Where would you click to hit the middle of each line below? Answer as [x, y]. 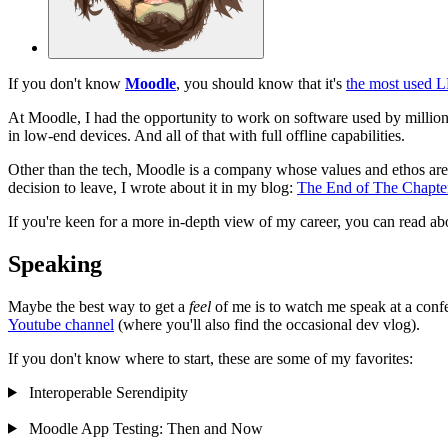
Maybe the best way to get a [98, 306]
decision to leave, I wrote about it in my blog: [152, 187]
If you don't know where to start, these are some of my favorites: [210, 358]
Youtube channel [61, 324]
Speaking [55, 263]
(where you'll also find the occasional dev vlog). [267, 324]
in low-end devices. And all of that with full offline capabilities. [206, 135]
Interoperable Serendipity [108, 392]
